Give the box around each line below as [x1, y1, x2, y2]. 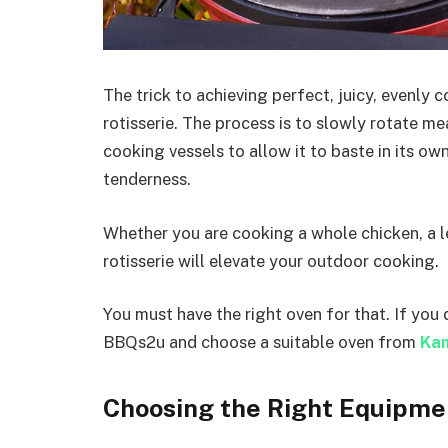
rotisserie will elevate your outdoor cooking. [103, 250, 439, 271]
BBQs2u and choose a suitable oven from [103, 332, 420, 353]
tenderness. [103, 168, 191, 189]
